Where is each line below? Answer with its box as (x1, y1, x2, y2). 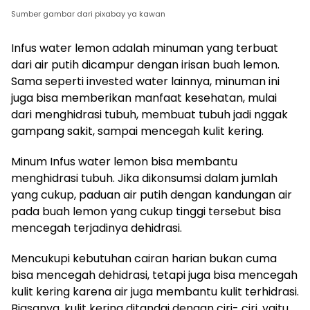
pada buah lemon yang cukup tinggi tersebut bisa (11, 203, 281, 219)
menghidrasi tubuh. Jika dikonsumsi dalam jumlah (11, 170, 277, 186)
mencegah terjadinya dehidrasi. (11, 219, 182, 236)
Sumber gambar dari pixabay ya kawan (11, 8, 165, 19)
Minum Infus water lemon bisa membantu (11, 153, 237, 170)
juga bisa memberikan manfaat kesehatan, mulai (11, 89, 277, 106)
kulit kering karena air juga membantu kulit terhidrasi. (11, 283, 299, 300)
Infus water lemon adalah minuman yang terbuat (11, 39, 278, 56)
